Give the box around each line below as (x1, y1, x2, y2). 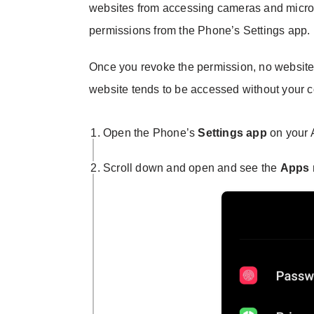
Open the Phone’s (103, 127, 198, 139)
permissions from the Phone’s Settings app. (89, 25, 310, 37)
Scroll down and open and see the (103, 162, 280, 175)
